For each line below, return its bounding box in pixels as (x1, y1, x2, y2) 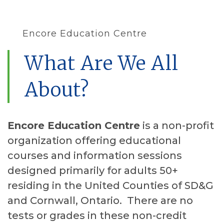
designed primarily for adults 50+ (7, 164, 178, 177)
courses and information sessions (7, 149, 182, 162)
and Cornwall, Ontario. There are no (7, 194, 193, 207)
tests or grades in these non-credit (7, 209, 186, 222)
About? (24, 78, 89, 102)
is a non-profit (140, 119, 214, 132)
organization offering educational (7, 134, 181, 147)
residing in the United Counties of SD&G (7, 179, 213, 192)
